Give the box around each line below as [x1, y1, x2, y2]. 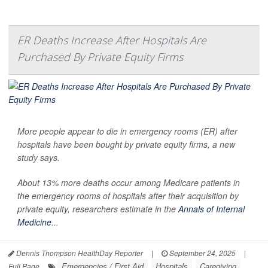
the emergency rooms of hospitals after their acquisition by [17, 189, 239, 202]
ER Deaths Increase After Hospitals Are [17, 32, 206, 47]
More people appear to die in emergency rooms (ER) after [17, 124, 237, 137]
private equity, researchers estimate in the [17, 202, 178, 215]
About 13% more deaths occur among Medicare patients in [17, 176, 240, 188]
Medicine [17, 215, 51, 228]
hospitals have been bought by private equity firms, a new [17, 138, 235, 150]
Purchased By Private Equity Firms [17, 49, 183, 64]
